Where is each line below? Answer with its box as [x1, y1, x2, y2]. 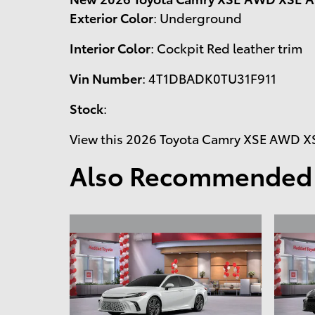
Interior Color [70, 39, 150, 57]
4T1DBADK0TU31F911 [148, 69, 276, 87]
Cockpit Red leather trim [157, 39, 302, 57]
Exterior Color [70, 8, 153, 27]
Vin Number [70, 69, 142, 87]
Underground [160, 8, 242, 27]
